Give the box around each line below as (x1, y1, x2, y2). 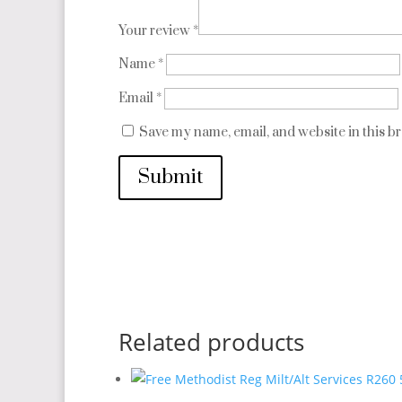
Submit (138, 165, 203, 190)
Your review (118, 22, 193, 40)
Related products (118, 326, 304, 359)
